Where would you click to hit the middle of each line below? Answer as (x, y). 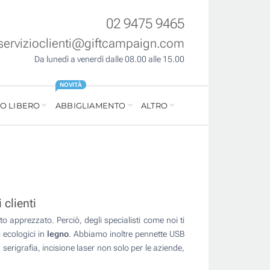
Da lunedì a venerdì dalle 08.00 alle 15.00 (109, 59)
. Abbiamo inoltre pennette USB (127, 234)
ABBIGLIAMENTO (90, 106)
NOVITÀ (71, 85)
